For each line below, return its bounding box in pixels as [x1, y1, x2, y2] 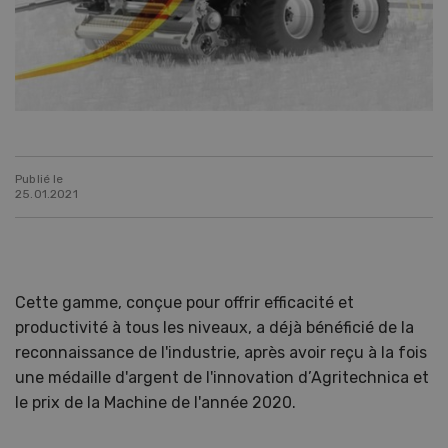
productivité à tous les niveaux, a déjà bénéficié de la [15, 317, 414, 337]
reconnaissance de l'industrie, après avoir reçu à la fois [15, 342, 427, 362]
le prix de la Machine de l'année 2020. [15, 392, 296, 412]
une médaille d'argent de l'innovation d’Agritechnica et [15, 367, 429, 387]
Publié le [15, 171, 64, 186]
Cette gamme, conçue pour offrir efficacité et [15, 292, 354, 312]
